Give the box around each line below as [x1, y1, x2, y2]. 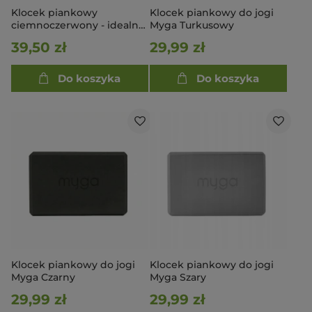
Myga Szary [150, 271, 206, 283]
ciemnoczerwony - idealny [11, 19, 144, 31]
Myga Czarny [11, 271, 75, 283]
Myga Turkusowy [150, 19, 234, 31]
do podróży [11, 31, 68, 44]
